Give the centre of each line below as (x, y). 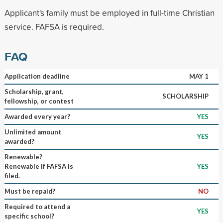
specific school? (29, 216)
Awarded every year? (37, 116)
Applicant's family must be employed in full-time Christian (109, 12)
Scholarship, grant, (34, 91)
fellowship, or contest (39, 101)
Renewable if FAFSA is (39, 166)
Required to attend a (37, 206)
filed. (12, 175)
